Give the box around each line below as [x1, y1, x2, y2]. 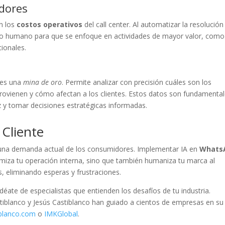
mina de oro [23, 77, 62, 87]
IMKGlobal [44, 208, 78, 218]
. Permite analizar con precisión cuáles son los [62, 77, 212, 87]
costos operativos [17, 19, 83, 29]
